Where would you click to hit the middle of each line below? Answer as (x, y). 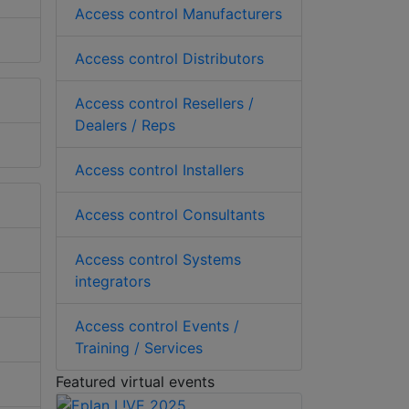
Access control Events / (157, 325)
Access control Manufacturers (178, 13)
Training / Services (139, 347)
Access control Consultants (170, 214)
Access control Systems (158, 259)
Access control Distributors (169, 58)
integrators (113, 281)
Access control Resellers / (164, 103)
